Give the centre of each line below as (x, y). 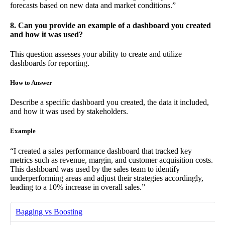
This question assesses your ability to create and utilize (96, 54)
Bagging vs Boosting (49, 211)
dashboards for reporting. (50, 63)
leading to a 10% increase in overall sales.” (78, 187)
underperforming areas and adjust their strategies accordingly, (107, 178)
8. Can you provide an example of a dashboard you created (110, 25)
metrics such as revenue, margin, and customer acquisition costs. (111, 160)
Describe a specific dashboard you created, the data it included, (109, 102)
